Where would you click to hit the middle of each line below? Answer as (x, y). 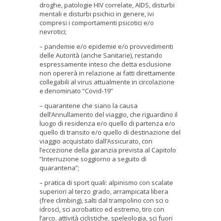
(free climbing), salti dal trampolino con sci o (104, 200)
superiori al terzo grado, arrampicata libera (104, 191)
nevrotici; (54, 31)
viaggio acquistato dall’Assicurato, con (96, 141)
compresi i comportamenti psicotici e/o (97, 22)
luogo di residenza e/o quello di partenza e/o (107, 123)
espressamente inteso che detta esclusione (105, 64)
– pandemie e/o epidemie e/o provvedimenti (106, 46)
